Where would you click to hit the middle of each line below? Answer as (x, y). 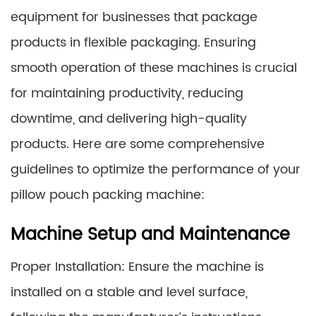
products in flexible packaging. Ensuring (133, 43)
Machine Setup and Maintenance (150, 235)
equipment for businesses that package (134, 17)
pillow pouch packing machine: (108, 195)
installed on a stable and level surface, (129, 292)
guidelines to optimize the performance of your (156, 170)
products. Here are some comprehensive (138, 144)
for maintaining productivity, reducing (127, 93)
